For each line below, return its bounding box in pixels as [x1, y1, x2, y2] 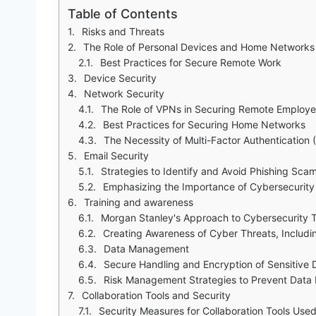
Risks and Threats [82, 25, 164, 37]
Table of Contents [68, 6, 178, 21]
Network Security [84, 87, 164, 99]
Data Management [104, 242, 189, 255]
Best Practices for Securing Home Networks [103, 118, 305, 130]
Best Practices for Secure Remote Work [100, 56, 281, 68]
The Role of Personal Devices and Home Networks [83, 40, 315, 53]
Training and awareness [84, 195, 193, 208]
